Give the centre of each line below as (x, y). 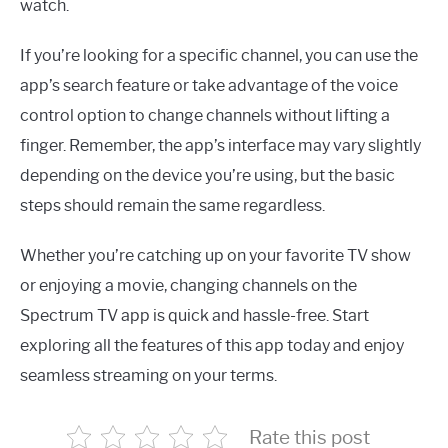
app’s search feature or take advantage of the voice (209, 85)
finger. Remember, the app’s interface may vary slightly (220, 145)
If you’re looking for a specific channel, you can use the (219, 55)
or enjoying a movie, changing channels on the (188, 285)
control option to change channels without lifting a (205, 115)
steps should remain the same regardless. (172, 205)
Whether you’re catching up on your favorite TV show (215, 255)
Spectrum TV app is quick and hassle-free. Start (194, 315)
